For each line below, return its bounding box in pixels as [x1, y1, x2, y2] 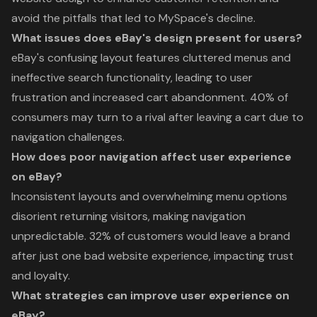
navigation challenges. [11, 129, 125, 144]
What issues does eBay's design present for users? [11, 30, 302, 45]
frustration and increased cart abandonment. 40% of [11, 89, 288, 105]
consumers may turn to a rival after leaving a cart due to [11, 109, 304, 125]
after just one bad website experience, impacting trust [11, 248, 294, 263]
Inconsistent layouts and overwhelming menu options [11, 188, 287, 204]
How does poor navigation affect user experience [11, 149, 292, 164]
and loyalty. [11, 267, 70, 283]
